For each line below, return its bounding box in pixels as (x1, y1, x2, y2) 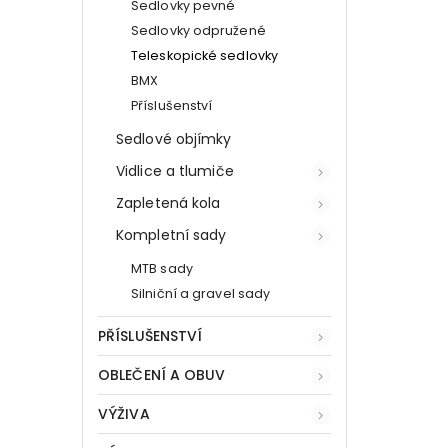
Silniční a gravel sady (131, 284, 271, 302)
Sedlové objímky (116, 128, 232, 149)
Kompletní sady (116, 224, 227, 245)
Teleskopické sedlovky (131, 46, 279, 64)
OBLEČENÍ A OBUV (98, 364, 226, 385)
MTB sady (131, 259, 193, 277)
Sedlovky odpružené (131, 21, 266, 39)
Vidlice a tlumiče (116, 160, 234, 181)
